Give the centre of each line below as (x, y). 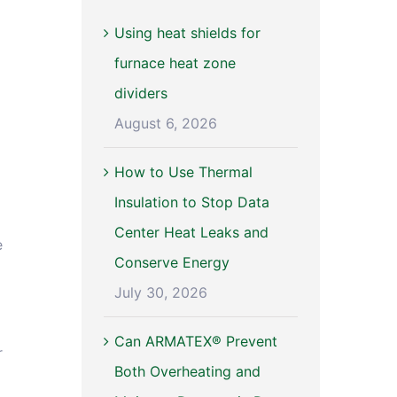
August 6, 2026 (165, 124)
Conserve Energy (171, 263)
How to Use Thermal (183, 172)
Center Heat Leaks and (191, 233)
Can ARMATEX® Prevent (195, 342)
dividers (140, 93)
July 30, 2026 (160, 293)
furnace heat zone (175, 63)
